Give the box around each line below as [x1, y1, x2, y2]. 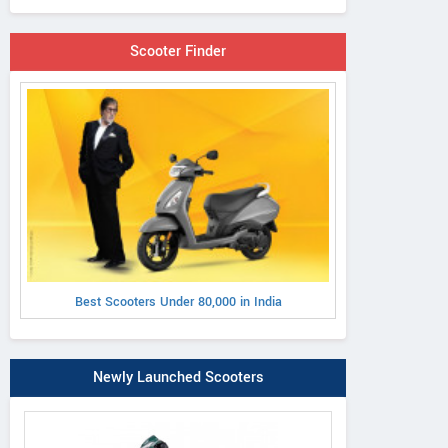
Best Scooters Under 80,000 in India [74, 293, 282, 312]
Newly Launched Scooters [92, 367, 264, 389]
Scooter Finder [130, 41, 226, 63]
